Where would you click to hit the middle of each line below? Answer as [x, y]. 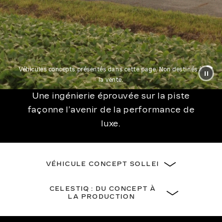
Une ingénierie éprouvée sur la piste [111, 96]
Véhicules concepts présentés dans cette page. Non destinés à [111, 69]
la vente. [111, 80]
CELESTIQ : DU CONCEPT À [103, 189]
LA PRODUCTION [103, 197]
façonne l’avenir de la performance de [111, 110]
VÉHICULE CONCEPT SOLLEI [103, 164]
